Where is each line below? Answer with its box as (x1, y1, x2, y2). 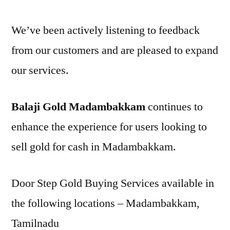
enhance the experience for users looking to (11, 120, 207, 134)
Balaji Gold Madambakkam (11, 100, 145, 114)
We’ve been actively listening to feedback (11, 23, 200, 37)
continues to (145, 100, 203, 114)
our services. (11, 63, 69, 78)
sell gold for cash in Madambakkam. (11, 140, 176, 154)
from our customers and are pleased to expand (11, 43, 218, 57)
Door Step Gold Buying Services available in (11, 176, 214, 190)
